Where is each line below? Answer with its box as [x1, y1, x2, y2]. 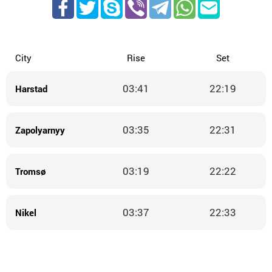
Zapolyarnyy [15, 123, 66, 136]
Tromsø [15, 165, 46, 177]
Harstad [15, 82, 48, 95]
